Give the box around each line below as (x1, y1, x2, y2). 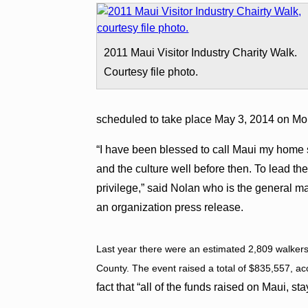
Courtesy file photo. (104, 65, 199, 78)
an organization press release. (96, 201, 244, 213)
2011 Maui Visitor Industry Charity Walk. (104, 46, 298, 58)
